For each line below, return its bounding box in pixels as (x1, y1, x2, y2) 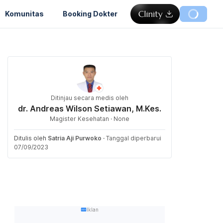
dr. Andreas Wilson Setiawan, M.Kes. (18, 104, 161, 113)
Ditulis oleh (14, 134, 48, 142)
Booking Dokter (63, 9, 117, 18)
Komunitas (5, 9, 44, 18)
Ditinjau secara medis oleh (51, 94, 128, 102)
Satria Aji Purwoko (48, 134, 102, 142)
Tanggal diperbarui (106, 134, 161, 142)
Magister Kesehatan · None (50, 115, 129, 122)
